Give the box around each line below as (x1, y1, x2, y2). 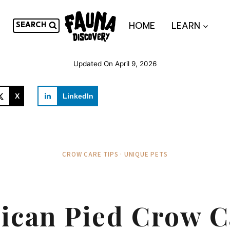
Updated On (73, 59, 113, 68)
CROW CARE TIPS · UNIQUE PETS (62, 149, 168, 159)
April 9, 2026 (114, 59, 157, 68)
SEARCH (15, 22, 46, 29)
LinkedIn (63, 91, 94, 100)
